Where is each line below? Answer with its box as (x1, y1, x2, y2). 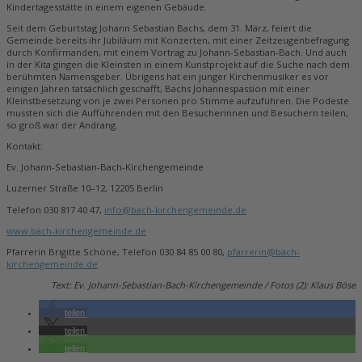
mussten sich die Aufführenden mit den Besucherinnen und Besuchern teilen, (6, 106, 348, 119)
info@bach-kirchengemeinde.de (104, 203, 246, 216)
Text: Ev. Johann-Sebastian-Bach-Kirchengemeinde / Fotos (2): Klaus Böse (51, 279, 356, 292)
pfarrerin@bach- (227, 245, 300, 258)
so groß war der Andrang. (6, 118, 118, 131)
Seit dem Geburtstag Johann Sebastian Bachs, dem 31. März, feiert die (6, 21, 312, 34)
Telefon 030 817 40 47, (6, 203, 104, 216)
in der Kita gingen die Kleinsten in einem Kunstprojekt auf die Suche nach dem (6, 57, 350, 70)
